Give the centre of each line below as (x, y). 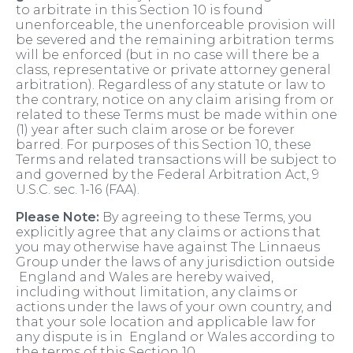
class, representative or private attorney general (173, 70)
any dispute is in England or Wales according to (175, 337)
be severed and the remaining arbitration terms (175, 40)
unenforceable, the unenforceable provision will (176, 25)
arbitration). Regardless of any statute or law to (171, 85)
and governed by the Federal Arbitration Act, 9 (167, 175)
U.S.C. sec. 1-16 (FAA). (78, 190)
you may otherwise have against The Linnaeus (168, 247)
